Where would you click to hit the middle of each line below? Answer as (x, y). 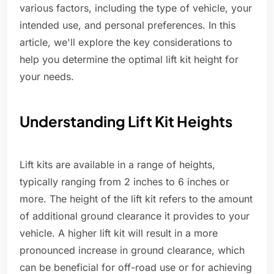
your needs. (47, 77)
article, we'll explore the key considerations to (126, 43)
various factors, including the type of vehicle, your (136, 8)
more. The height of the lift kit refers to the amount (136, 199)
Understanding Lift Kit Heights (126, 121)
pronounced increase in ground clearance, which (132, 250)
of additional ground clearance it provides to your (135, 216)
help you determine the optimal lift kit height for (129, 60)
